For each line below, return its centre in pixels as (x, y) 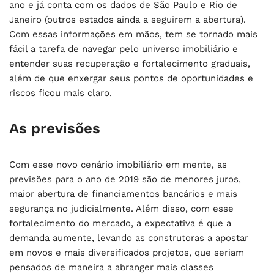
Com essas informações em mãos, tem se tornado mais (133, 34)
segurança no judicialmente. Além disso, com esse (121, 209)
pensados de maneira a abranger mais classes (111, 267)
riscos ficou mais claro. (62, 93)
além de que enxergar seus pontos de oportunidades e (131, 78)
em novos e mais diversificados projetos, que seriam (127, 253)
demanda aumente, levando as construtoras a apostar (129, 238)
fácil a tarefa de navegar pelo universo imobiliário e (124, 49)
